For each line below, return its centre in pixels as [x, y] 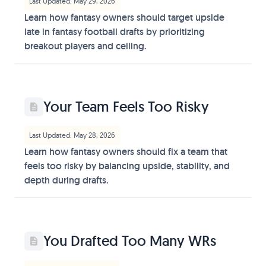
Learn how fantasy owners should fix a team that [126, 152]
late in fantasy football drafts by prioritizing [115, 32]
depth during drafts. [66, 180]
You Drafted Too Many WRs [130, 241]
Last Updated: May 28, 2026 [72, 135]
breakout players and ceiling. [85, 46]
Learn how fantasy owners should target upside [124, 18]
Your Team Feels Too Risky [126, 107]
